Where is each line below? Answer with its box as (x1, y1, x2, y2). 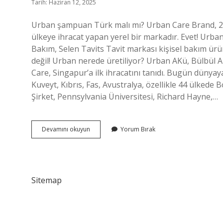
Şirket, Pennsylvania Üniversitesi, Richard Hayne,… (31, 91, 218, 102)
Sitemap (31, 175, 62, 186)
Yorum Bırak (120, 125, 155, 133)
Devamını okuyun (42, 125, 90, 133)
